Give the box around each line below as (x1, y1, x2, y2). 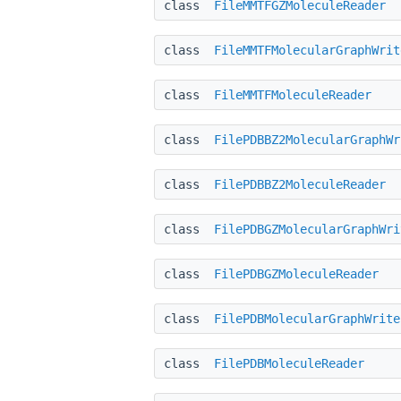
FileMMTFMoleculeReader (214, 87, 371, 102)
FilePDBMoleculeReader (214, 355, 364, 371)
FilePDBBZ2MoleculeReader (214, 176, 386, 192)
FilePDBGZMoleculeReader (214, 266, 379, 281)
